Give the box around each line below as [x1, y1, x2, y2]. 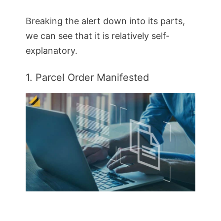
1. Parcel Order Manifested [26, 72, 149, 83]
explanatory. [26, 45, 77, 56]
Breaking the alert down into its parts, [26, 16, 185, 26]
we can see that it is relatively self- [26, 31, 170, 41]
